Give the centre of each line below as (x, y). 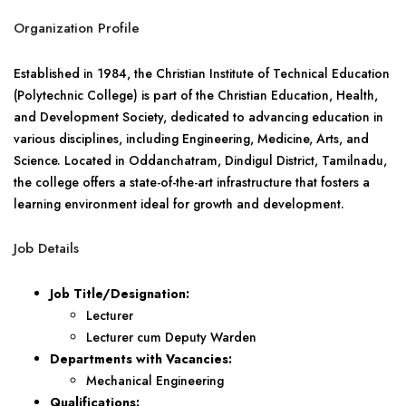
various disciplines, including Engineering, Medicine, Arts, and (191, 139)
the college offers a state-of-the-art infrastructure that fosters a (192, 182)
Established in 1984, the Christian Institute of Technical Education (202, 73)
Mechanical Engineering (155, 381)
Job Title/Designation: (120, 294)
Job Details (46, 248)
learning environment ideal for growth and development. (179, 204)
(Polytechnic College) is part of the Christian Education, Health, (196, 95)
